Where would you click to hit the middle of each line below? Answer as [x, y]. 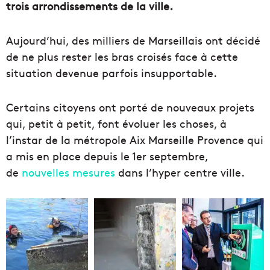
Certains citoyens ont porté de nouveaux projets [130, 107]
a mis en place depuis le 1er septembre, [107, 156]
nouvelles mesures [68, 172]
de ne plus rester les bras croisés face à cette [122, 56]
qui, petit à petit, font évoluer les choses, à [116, 123]
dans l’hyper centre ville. [180, 172]
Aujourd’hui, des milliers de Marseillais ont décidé [133, 40]
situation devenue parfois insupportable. [111, 73]
